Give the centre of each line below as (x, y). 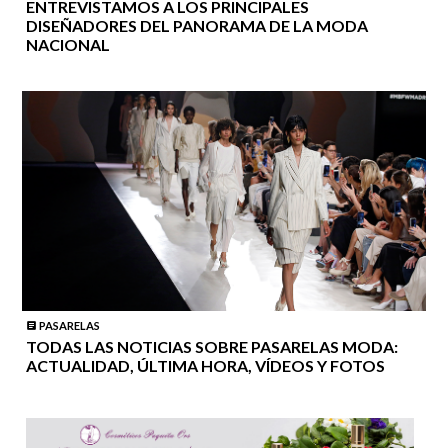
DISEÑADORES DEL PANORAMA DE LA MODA (196, 26)
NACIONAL (67, 45)
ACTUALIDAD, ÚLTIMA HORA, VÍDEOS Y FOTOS (205, 365)
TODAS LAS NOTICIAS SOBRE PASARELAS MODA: (211, 346)
